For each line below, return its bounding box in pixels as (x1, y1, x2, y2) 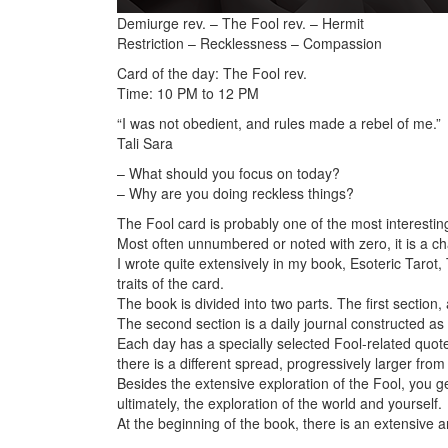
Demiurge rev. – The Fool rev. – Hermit (117, 13, 364, 34)
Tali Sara (117, 133, 173, 154)
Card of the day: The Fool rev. (117, 63, 307, 84)
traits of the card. (117, 273, 224, 294)
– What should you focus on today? (117, 163, 340, 184)
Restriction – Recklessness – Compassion (117, 33, 382, 54)
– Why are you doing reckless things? (117, 183, 354, 204)
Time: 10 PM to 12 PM (117, 83, 259, 104)
